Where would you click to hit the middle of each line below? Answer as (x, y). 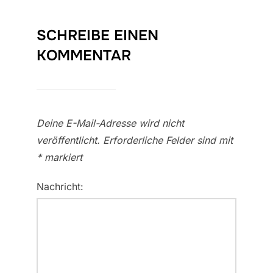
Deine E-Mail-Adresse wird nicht (110, 123)
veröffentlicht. (68, 140)
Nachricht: (60, 187)
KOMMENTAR (84, 56)
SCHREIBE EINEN (97, 36)
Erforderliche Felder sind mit (168, 140)
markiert (62, 158)
